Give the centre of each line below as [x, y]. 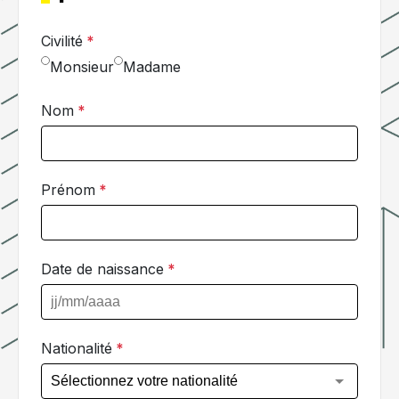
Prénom [68, 190]
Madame [152, 67]
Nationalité [77, 348]
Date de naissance [102, 269]
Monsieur [82, 67]
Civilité [62, 41]
